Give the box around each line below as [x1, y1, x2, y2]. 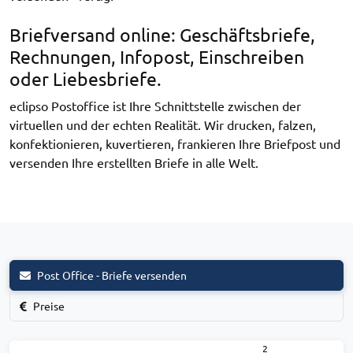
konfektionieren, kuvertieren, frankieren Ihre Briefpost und [9, 135, 340, 151]
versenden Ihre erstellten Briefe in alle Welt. [9, 154, 258, 170]
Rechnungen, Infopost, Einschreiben [9, 44, 304, 68]
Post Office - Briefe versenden [37, 267, 187, 282]
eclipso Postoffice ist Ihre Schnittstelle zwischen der [9, 97, 301, 113]
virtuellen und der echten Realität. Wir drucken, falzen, [9, 116, 316, 132]
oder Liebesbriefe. [9, 66, 162, 90]
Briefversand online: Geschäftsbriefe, [9, 22, 315, 46]
